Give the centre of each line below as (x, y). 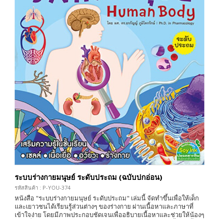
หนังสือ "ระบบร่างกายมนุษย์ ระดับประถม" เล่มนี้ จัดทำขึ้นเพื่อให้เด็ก (107, 198)
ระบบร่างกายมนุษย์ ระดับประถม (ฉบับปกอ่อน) (88, 177)
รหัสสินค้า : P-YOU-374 (43, 188)
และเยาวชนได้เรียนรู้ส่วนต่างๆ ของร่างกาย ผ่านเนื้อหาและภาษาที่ (104, 207)
